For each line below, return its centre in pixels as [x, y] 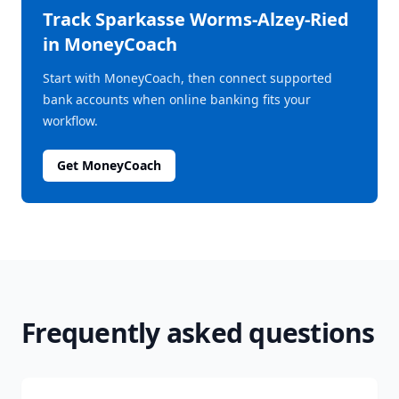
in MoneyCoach [110, 44]
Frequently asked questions [198, 333]
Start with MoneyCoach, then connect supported [187, 78]
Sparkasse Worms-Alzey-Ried [222, 19]
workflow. [70, 121]
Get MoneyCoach [109, 165]
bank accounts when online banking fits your [177, 99]
